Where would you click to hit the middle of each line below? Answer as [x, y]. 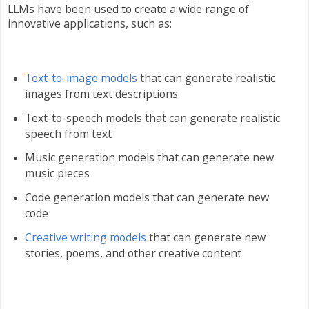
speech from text [68, 133]
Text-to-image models [81, 78]
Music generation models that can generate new [149, 158]
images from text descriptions [101, 93]
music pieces [57, 173]
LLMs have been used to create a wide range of [128, 9]
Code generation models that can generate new [147, 198]
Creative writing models [85, 238]
